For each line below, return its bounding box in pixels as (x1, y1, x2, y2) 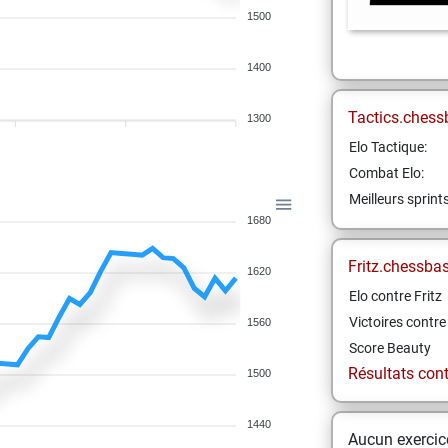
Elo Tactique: (348, 139, 427, 155)
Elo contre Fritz (348, 288, 442, 304)
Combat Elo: (348, 165, 424, 181)
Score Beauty (348, 340, 431, 356)
